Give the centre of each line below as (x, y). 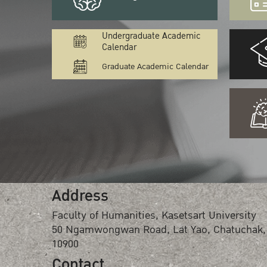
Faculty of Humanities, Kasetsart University (154, 215)
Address (80, 196)
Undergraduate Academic (151, 36)
